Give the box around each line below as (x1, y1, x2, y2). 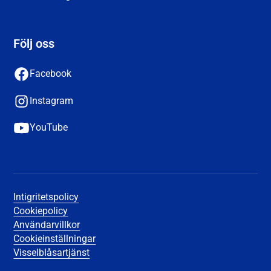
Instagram (30, 95, 74, 106)
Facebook (30, 68, 72, 80)
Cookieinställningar (13, 233, 96, 245)
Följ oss (13, 37, 55, 51)
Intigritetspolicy (13, 192, 79, 203)
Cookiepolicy (13, 206, 68, 217)
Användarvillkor (13, 220, 80, 231)
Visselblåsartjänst (13, 247, 90, 259)
